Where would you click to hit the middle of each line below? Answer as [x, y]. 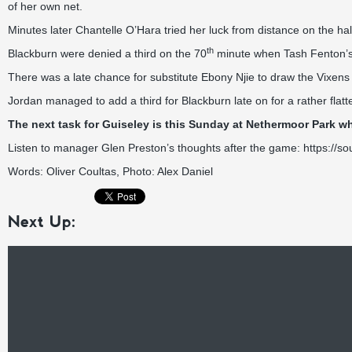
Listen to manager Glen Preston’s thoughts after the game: [156, 148]
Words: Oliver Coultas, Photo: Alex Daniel [110, 171]
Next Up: [42, 222]
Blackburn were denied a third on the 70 [107, 53]
